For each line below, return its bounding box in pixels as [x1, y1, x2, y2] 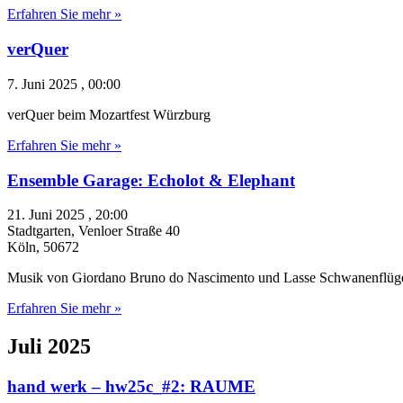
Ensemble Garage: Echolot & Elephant [7, 170, 295, 190]
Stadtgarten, [7, 223, 78, 239]
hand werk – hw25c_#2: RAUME [7, 377, 255, 397]
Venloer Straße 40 [78, 223, 180, 239]
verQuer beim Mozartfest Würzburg [7, 106, 210, 122]
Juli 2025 [7, 335, 91, 359]
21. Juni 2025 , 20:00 [7, 207, 128, 223]
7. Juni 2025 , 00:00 [7, 76, 121, 92]
